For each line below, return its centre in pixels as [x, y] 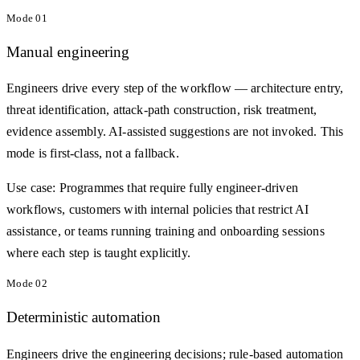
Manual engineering [68, 51]
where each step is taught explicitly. [98, 253]
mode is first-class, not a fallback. [93, 153]
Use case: [31, 188]
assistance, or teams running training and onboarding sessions [166, 231]
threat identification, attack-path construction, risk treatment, [162, 110]
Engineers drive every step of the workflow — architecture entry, [175, 88]
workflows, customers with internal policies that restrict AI [158, 210]
